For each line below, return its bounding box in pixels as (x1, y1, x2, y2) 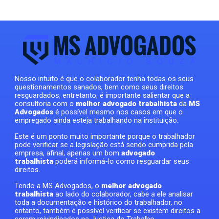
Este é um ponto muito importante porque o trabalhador (15, 132, 195, 141)
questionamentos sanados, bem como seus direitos (15, 83, 183, 92)
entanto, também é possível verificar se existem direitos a (15, 206, 200, 216)
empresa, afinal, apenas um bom (15, 149, 121, 158)
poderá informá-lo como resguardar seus (53, 157, 189, 166)
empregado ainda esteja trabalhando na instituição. (15, 116, 178, 125)
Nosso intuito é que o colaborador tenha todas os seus (15, 74, 194, 84)
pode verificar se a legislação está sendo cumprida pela (15, 140, 193, 150)
